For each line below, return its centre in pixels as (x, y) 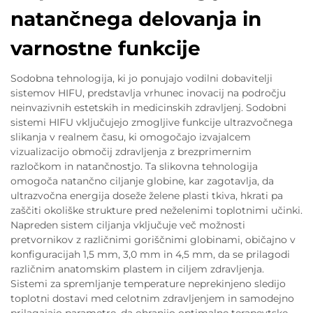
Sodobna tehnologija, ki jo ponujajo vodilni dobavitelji (141, 78)
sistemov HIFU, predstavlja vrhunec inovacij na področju (148, 93)
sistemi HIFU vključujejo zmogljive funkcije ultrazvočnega (152, 122)
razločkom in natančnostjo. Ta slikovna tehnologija (134, 166)
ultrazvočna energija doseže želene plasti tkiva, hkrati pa (147, 195)
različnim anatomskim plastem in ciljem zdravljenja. (137, 269)
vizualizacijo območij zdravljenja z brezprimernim (131, 151)
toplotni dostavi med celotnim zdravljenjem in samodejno (152, 298)
